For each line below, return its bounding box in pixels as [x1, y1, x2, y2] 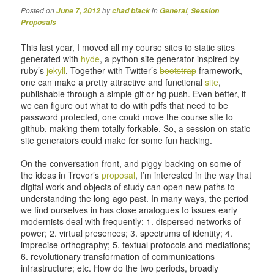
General [160, 5, 188, 16]
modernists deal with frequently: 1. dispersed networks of [21, 215, 242, 228]
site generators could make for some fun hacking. [21, 134, 213, 147]
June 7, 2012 [56, 5, 101, 16]
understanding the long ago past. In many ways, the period [21, 192, 249, 205]
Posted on [21, 4, 57, 15]
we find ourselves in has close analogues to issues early [21, 204, 238, 217]
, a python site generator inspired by [100, 53, 240, 65]
